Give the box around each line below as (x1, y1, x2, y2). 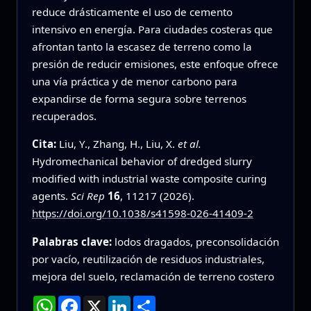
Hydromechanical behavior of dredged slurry (31, 154, 252, 169)
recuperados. (31, 109, 96, 124)
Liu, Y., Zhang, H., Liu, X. (58, 137, 178, 151)
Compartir (155, 293, 210, 309)
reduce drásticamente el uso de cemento (31, 5, 233, 19)
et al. (177, 137, 201, 151)
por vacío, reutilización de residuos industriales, (31, 251, 264, 266)
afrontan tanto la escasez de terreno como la (31, 40, 252, 54)
